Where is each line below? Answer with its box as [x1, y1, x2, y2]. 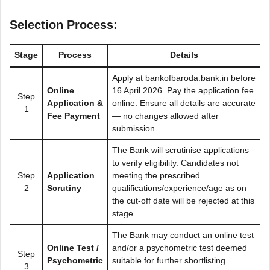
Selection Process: [10, 17, 118, 31]
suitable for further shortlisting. [112, 255, 228, 265]
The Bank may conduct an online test [112, 230, 254, 240]
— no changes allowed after [112, 110, 219, 121]
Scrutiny [47, 183, 81, 193]
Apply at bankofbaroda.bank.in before [112, 72, 256, 83]
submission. [112, 123, 157, 133]
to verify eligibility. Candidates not [112, 157, 239, 168]
